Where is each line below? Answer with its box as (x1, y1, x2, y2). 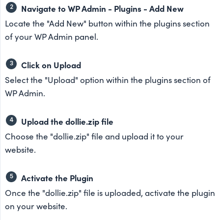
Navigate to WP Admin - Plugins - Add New (21, 2, 184, 14)
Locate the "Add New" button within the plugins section (5, 17, 210, 29)
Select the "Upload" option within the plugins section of (5, 74, 211, 85)
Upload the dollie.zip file (21, 115, 113, 127)
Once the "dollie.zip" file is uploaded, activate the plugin (5, 187, 215, 198)
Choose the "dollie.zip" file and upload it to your (5, 130, 184, 142)
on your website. (5, 200, 67, 212)
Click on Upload (21, 58, 81, 70)
